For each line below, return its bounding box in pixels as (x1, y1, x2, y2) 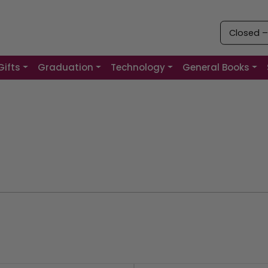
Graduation (38, 61, 94, 74)
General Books (182, 61, 249, 74)
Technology (111, 61, 166, 74)
